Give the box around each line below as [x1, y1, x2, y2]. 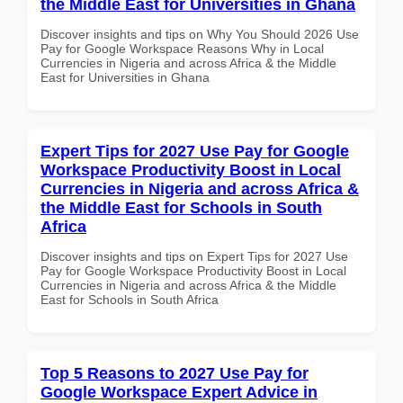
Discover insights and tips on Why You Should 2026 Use [40, 26, 359, 41]
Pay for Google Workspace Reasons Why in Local [40, 40, 324, 56]
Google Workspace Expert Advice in [40, 382, 318, 401]
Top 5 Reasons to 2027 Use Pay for [40, 363, 309, 382]
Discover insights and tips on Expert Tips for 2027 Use [40, 248, 348, 264]
